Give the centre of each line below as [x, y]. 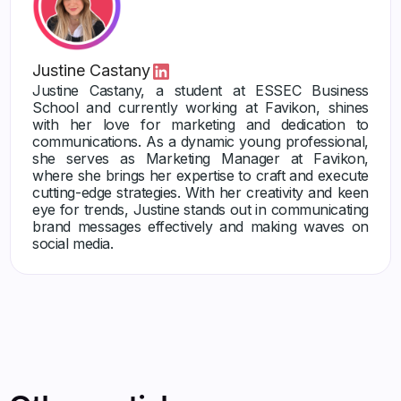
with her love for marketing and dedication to [200, 124]
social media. [73, 243]
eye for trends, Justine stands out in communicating [200, 209]
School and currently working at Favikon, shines [200, 107]
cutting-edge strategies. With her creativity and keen [200, 192]
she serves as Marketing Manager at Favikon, [200, 158]
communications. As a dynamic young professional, [200, 141]
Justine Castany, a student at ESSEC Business [200, 90]
